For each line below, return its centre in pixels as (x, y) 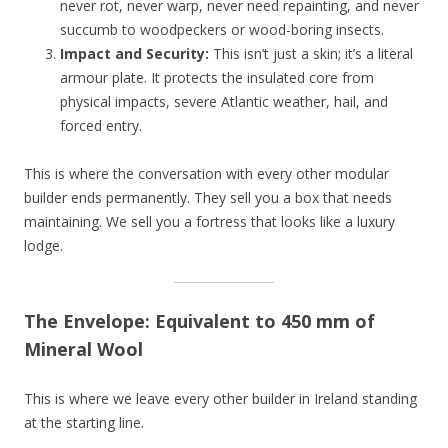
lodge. (43, 246)
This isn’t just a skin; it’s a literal (311, 54)
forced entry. (101, 126)
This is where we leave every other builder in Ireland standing (220, 399)
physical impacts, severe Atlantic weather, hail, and (224, 102)
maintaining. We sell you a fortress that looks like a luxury (209, 222)
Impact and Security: (134, 54)
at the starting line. (84, 423)
